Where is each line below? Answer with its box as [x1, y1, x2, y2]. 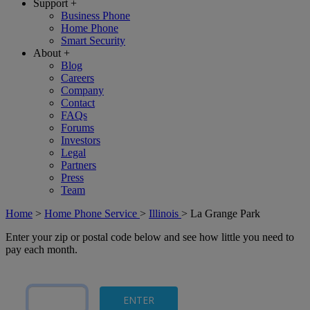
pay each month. [6, 244, 77, 255]
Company [61, 84, 104, 96]
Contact [61, 97, 95, 109]
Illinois [149, 208, 181, 219]
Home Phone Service [44, 208, 140, 219]
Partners [61, 159, 96, 171]
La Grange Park [190, 208, 260, 219]
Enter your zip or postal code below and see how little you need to [6, 231, 294, 243]
